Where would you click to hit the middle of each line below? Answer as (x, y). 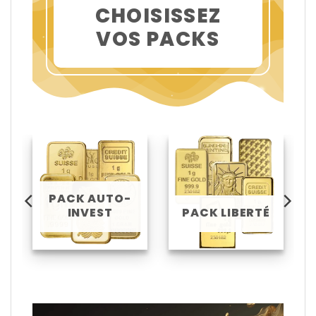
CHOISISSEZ (158, 16)
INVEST (90, 212)
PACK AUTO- (90, 198)
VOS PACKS (158, 39)
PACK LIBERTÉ (226, 212)
